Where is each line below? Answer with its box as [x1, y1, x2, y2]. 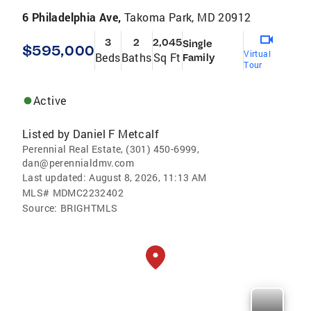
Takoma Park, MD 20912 [124, 10, 251, 25]
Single [183, 37, 212, 51]
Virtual [244, 48, 271, 60]
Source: [22, 201, 58, 215]
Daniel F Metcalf [72, 126, 160, 142]
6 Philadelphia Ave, [22, 10, 124, 25]
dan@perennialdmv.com [22, 156, 134, 170]
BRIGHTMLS [60, 201, 118, 215]
